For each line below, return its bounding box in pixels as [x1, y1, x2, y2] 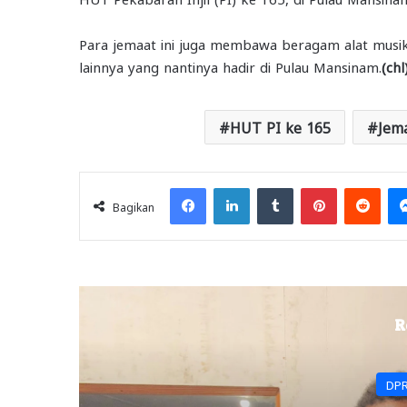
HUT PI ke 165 [230, 117, 331, 135]
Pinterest [336, 179, 386, 194]
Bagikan [113, 199, 154, 213]
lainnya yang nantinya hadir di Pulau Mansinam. [79, 57, 382, 74]
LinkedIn [249, 179, 297, 194]
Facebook [205, 179, 258, 194]
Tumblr [293, 179, 333, 194]
